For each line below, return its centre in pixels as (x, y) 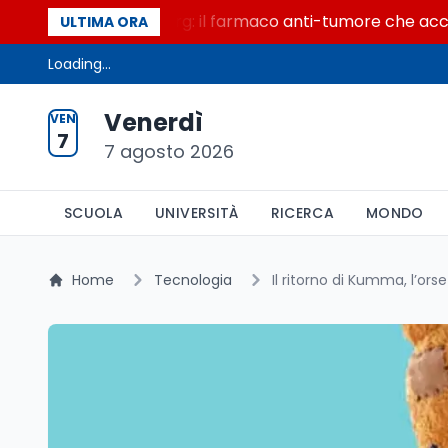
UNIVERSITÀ (197, 213)
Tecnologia (193, 280)
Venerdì (153, 122)
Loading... (79, 64)
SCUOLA (94, 213)
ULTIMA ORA (104, 22)
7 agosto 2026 (169, 151)
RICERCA (302, 213)
